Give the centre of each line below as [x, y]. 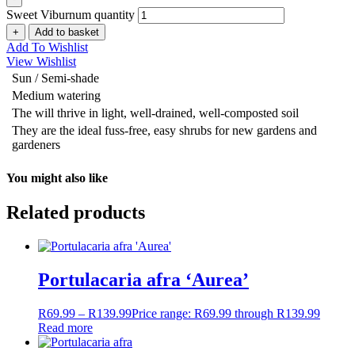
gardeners [36, 144]
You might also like [57, 177]
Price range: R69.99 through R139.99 [226, 313]
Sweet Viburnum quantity [71, 14]
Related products [76, 213]
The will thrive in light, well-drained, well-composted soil [155, 113]
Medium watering [56, 95]
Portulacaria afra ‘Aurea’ [143, 279]
